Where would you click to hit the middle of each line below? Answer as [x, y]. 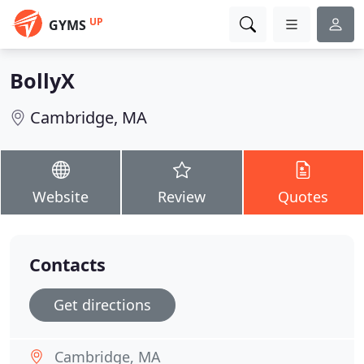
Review [182, 197]
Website [61, 197]
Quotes [303, 197]
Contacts [67, 264]
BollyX [42, 80]
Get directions [102, 305]
